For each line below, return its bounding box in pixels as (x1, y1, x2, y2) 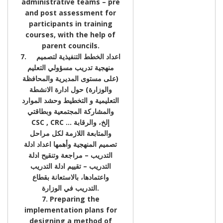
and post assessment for (25, 7, 116, 17)
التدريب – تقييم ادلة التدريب (30, 161, 111, 171)
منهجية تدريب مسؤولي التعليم (27, 62, 114, 72)
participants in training (28, 18, 112, 28)
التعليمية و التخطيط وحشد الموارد (22, 95, 119, 105)
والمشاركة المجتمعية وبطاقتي (27, 106, 114, 116)
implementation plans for (24, 205, 117, 215)
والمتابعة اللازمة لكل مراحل (29, 128, 111, 138)
